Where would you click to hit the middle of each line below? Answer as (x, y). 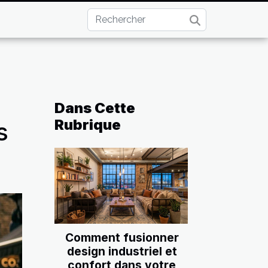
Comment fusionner (122, 238)
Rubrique (88, 125)
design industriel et (122, 252)
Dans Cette (95, 108)
